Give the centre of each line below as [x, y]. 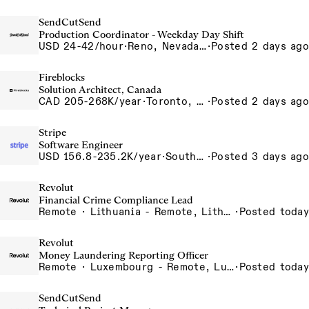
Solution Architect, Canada [100, 90]
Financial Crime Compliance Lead [116, 200]
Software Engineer [81, 145]
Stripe [52, 132]
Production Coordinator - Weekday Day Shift [141, 34]
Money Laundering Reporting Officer [123, 255]
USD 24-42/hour [81, 46]
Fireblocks [62, 77]
